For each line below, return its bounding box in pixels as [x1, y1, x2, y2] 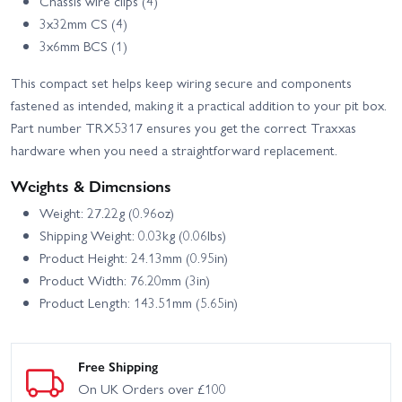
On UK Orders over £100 [78, 378, 226, 398]
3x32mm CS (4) [39, 13, 127, 33]
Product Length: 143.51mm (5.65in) [39, 292, 238, 312]
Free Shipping [78, 355, 158, 376]
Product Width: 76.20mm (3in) [39, 269, 210, 290]
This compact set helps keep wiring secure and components [11, 72, 352, 92]
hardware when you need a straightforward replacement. [11, 139, 337, 160]
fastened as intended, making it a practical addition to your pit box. [11, 94, 387, 115]
